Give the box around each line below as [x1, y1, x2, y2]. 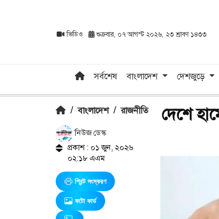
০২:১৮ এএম [67, 153, 105, 163]
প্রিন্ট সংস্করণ [75, 177, 106, 185]
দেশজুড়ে [176, 70, 207, 82]
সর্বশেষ [94, 70, 118, 82]
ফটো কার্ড [75, 197, 96, 205]
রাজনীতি [121, 104, 148, 116]
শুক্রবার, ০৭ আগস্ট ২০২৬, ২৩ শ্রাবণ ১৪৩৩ [94, 30, 207, 39]
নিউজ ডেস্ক [73, 128, 106, 138]
